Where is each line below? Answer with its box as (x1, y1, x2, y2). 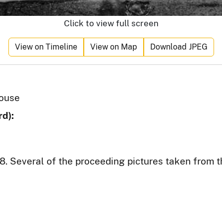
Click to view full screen (63, 18, 159, 28)
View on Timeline (14, 42, 77, 52)
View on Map (90, 42, 137, 52)
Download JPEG (150, 42, 208, 52)
